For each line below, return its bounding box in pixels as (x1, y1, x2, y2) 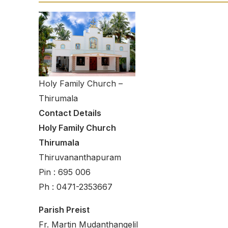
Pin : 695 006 (39, 166, 91, 177)
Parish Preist (39, 204, 90, 215)
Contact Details (39, 107, 101, 118)
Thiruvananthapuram (39, 152, 121, 162)
